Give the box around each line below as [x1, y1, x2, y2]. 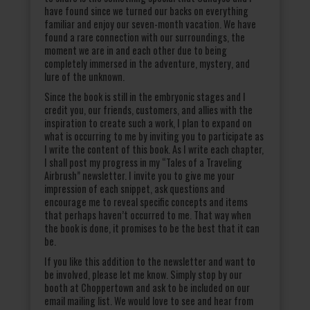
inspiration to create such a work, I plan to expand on [44, 115, 252, 130]
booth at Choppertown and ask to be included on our [44, 280, 250, 295]
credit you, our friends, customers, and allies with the [44, 102, 253, 117]
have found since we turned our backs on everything [44, 3, 248, 18]
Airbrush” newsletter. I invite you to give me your [44, 167, 235, 183]
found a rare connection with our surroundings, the [44, 29, 245, 44]
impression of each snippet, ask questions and [44, 181, 225, 196]
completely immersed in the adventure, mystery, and [44, 55, 250, 71]
